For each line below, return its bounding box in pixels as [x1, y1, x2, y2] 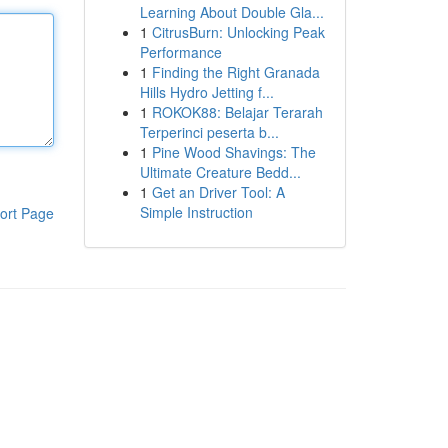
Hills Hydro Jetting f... [139, 82, 274, 102]
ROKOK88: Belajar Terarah [151, 102, 323, 122]
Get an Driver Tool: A [151, 182, 285, 202]
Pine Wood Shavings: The [151, 142, 316, 162]
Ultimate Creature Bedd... [139, 162, 301, 182]
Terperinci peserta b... [139, 122, 279, 142]
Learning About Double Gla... [139, 2, 324, 22]
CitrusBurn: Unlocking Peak [151, 22, 325, 42]
